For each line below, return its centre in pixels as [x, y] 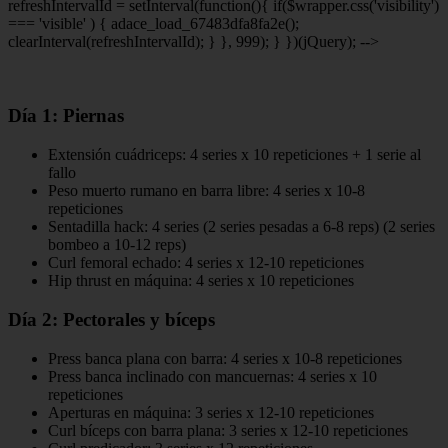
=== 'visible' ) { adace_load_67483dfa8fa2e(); [153, 23]
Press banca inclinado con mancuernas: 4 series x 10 [212, 376]
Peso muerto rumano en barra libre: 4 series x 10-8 [206, 191]
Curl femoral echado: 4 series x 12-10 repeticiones [206, 263]
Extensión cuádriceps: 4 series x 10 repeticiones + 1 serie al [234, 155]
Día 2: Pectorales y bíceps [111, 319]
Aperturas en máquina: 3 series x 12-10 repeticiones [211, 412]
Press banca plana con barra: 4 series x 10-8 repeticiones [225, 358]
